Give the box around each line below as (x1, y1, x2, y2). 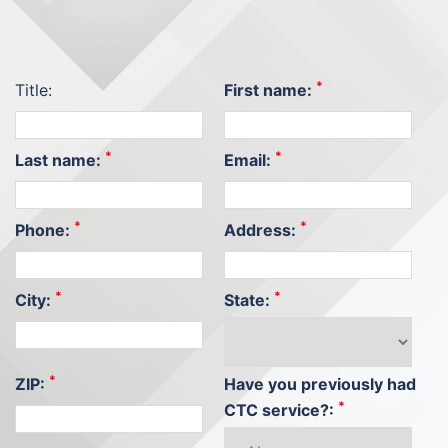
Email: (224, 150, 275, 170)
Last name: (15, 150, 105, 170)
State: (224, 290, 274, 310)
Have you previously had (224, 374, 416, 394)
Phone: (15, 220, 74, 240)
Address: (224, 220, 300, 240)
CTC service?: (224, 400, 338, 420)
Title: (15, 80, 52, 100)
